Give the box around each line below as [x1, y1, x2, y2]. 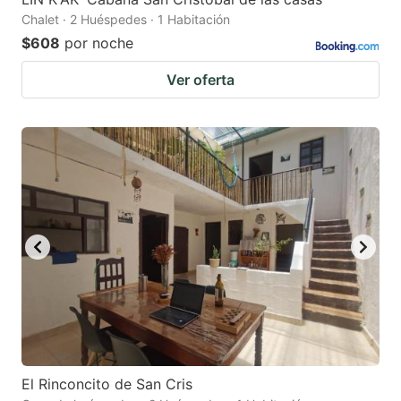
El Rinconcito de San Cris [21, 375, 192, 394]
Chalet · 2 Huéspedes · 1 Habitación [21, 12, 230, 28]
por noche [64, 34, 133, 53]
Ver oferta [166, 71, 235, 90]
